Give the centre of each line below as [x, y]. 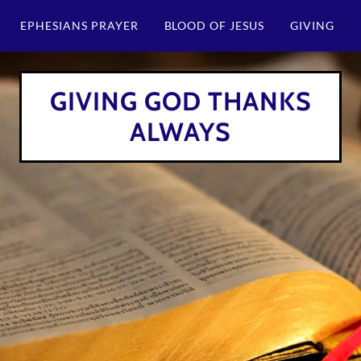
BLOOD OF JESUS [214, 25]
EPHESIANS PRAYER [79, 25]
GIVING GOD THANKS [180, 101]
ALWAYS [180, 132]
